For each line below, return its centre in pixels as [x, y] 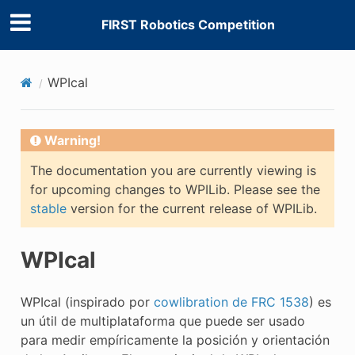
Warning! [72, 140]
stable [48, 208]
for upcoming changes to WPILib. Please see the [175, 189]
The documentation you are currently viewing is [173, 170]
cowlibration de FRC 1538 [231, 302]
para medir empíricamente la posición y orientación [175, 340]
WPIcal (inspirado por [87, 302]
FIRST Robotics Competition [188, 25]
